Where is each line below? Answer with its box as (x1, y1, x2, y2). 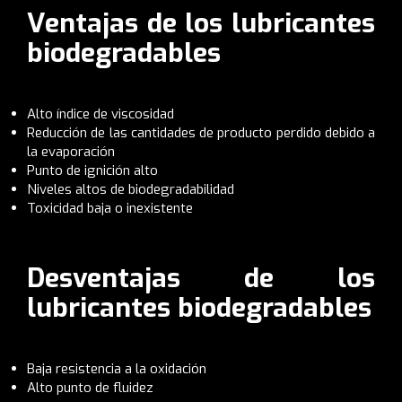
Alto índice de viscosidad (27, 104, 174, 123)
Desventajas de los (27, 259, 375, 296)
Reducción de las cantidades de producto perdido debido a (27, 123, 375, 142)
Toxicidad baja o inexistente (27, 198, 193, 217)
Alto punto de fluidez (27, 378, 153, 397)
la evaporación (27, 142, 115, 161)
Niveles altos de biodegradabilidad (27, 179, 234, 198)
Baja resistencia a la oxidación (27, 359, 206, 378)
